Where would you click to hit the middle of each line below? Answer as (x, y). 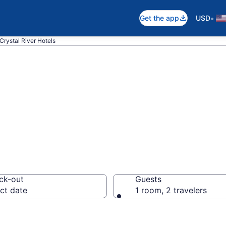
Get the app (159, 18)
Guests (148, 179)
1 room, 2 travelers (171, 190)
